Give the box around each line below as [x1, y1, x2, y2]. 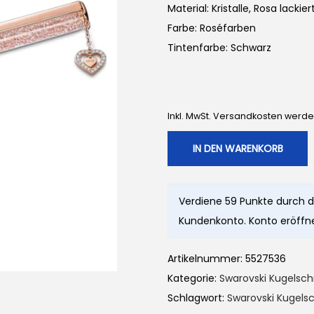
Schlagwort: [168, 291, 227, 305]
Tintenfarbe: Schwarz [168, 41, 271, 55]
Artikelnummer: [168, 252, 245, 266]
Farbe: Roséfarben [168, 21, 256, 35]
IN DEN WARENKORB [192, 142, 283, 156]
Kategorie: [168, 271, 219, 285]
